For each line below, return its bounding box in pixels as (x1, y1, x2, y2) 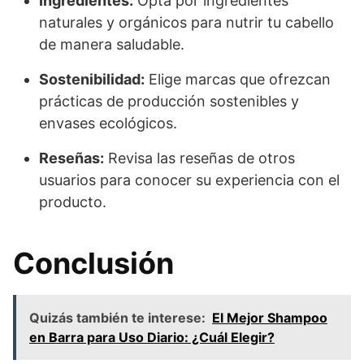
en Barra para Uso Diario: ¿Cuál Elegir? (29, 328, 275, 345)
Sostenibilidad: (39, 70, 145, 88)
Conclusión (13, 245, 174, 281)
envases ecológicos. (39, 114, 177, 132)
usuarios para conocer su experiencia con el (39, 171, 340, 188)
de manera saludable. (39, 35, 184, 53)
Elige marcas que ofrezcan (145, 70, 331, 88)
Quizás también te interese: (29, 309, 206, 326)
